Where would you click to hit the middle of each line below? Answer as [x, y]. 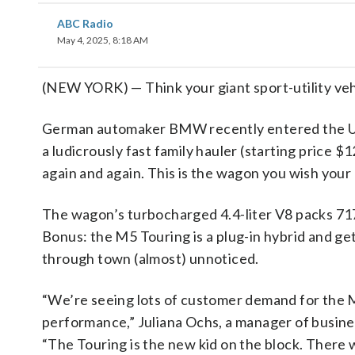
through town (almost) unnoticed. [151, 258]
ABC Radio [85, 23]
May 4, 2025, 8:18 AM [103, 40]
